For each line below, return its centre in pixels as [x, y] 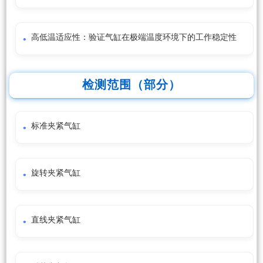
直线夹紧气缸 [56, 220]
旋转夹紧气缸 [56, 173]
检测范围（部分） [131, 85]
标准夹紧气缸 [56, 126]
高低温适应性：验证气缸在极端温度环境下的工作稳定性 [134, 38]
